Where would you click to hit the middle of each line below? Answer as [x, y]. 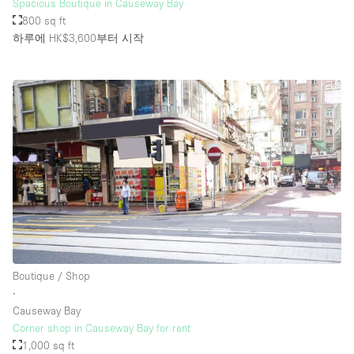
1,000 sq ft [49, 345]
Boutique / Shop [51, 275]
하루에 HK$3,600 [55, 38]
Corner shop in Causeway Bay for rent [102, 328]
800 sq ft [44, 20]
